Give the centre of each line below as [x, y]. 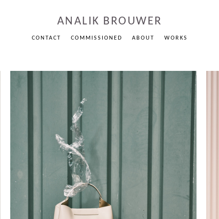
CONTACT [46, 38]
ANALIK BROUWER [109, 22]
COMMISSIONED [96, 38]
